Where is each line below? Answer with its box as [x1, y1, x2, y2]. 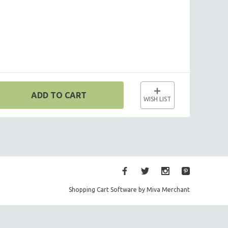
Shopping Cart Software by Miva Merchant [69, 186, 190, 193]
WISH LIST [144, 96, 172, 102]
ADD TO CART [31, 91, 87, 100]
